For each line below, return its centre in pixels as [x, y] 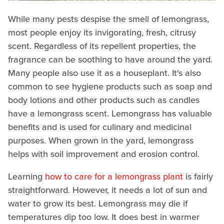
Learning [26, 176]
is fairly [198, 176]
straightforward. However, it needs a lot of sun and [107, 190]
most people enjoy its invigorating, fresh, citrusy [102, 32]
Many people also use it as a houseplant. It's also [104, 73]
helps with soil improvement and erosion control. [104, 154]
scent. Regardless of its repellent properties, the [102, 46]
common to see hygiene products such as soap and [110, 86]
